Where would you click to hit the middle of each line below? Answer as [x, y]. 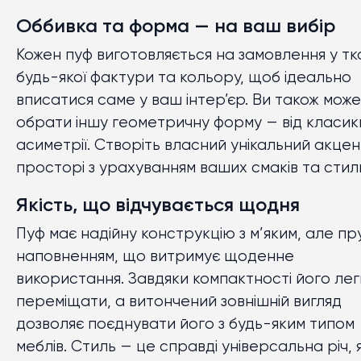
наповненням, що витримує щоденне [155, 257]
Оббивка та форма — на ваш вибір [176, 27]
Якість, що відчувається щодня [158, 205]
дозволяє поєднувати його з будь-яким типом [185, 324]
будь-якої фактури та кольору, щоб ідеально [184, 78]
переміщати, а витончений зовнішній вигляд [179, 302]
